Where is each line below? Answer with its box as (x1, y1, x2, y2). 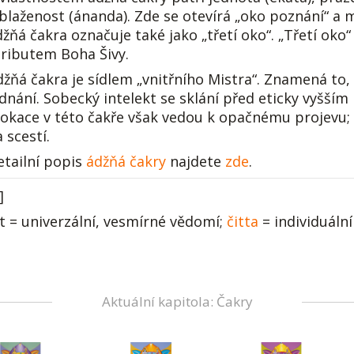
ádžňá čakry (86, 152, 166, 171)
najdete (166, 152, 225, 171)
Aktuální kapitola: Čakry (101, 292, 253, 311)
